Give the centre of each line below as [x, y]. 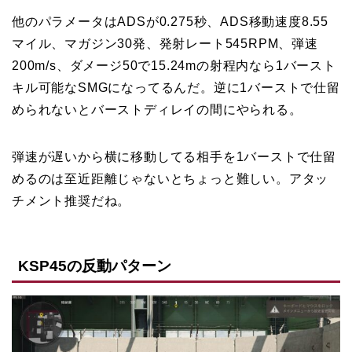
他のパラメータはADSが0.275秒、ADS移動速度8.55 [170, 22]
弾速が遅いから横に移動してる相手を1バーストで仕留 [174, 157]
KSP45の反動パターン [95, 266]
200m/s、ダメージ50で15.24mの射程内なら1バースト [174, 66]
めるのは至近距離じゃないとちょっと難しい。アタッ [170, 179]
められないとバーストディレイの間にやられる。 [157, 110]
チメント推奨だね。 [71, 201]
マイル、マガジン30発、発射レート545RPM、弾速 [165, 44]
